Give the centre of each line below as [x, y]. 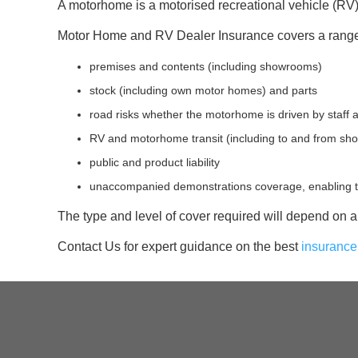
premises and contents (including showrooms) [206, 66]
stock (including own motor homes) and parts [203, 90]
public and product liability [155, 162]
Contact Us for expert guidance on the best [179, 246]
